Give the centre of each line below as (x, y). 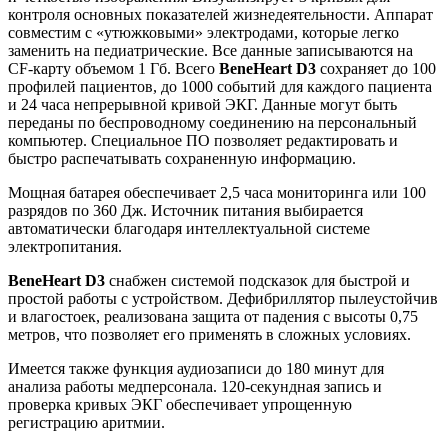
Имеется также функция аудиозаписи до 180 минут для (196, 368)
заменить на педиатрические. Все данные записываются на (210, 50)
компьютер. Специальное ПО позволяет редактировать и (203, 140)
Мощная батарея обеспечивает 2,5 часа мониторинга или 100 (217, 192)
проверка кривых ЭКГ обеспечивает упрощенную (180, 404)
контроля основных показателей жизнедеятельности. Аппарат (220, 14)
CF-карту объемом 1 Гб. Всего (113, 68)
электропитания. (65, 246)
